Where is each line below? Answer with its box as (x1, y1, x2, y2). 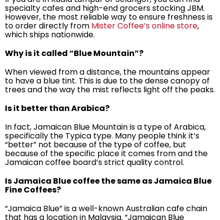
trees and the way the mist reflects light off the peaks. (5, 83, 215, 95)
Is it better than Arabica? (5, 102, 110, 114)
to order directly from (5, 20, 91, 31)
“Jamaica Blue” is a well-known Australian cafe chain (5, 202, 207, 214)
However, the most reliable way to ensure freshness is (5, 11, 213, 23)
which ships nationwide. (5, 28, 95, 40)
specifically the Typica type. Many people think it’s (5, 130, 199, 141)
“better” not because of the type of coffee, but (5, 138, 186, 150)
